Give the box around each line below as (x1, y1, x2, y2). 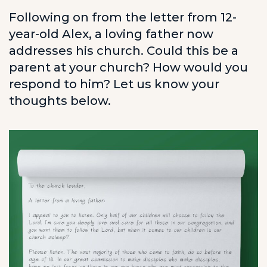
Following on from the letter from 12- (9, 10, 237, 24)
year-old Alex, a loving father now (9, 27, 213, 41)
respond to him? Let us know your (9, 77, 219, 91)
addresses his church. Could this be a (9, 44, 238, 58)
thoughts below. (9, 94, 111, 108)
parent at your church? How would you (9, 60, 248, 74)
